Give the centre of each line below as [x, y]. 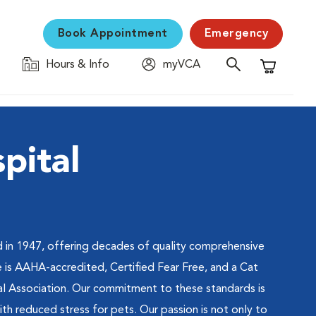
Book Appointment [113, 34]
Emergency [236, 34]
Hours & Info [78, 65]
